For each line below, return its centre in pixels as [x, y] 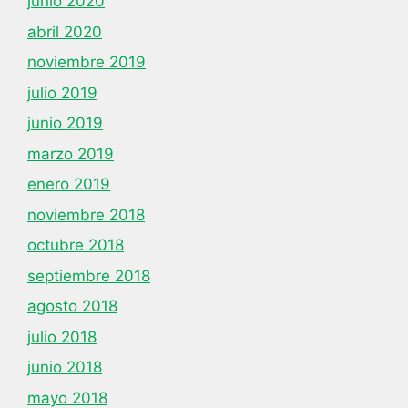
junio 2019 [65, 123]
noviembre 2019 [87, 62]
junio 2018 [65, 367]
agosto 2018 [72, 306]
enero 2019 [69, 184]
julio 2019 [62, 92]
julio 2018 [62, 337]
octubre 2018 [76, 245]
